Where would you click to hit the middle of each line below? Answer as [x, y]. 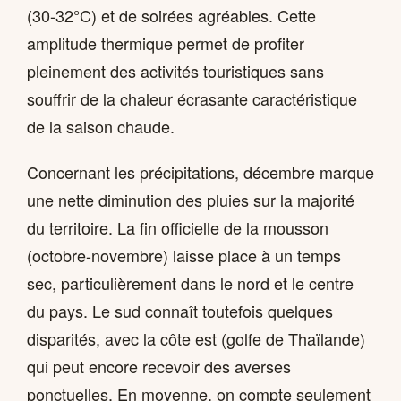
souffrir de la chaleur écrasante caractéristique [192, 98]
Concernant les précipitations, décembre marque [200, 172]
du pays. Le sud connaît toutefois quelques [180, 311]
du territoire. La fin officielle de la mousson [178, 228]
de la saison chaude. [101, 126]
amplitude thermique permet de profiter [166, 43]
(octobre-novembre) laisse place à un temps [184, 256]
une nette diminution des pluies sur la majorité [191, 200]
